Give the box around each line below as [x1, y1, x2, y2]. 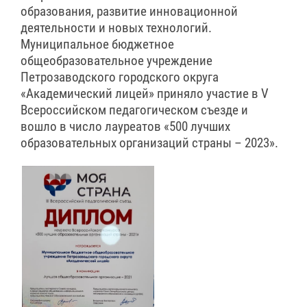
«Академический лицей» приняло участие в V [21, 86, 269, 102]
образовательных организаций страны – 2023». [21, 136, 278, 151]
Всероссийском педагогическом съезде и [21, 103, 248, 119]
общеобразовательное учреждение [21, 53, 212, 69]
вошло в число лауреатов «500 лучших [21, 119, 230, 135]
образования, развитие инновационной [21, 4, 238, 20]
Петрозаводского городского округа [21, 70, 219, 86]
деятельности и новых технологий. [21, 21, 212, 36]
